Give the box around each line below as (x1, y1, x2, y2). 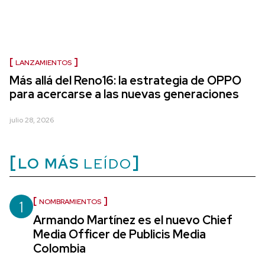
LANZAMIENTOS (15, 58, 72, 67)
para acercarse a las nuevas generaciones (9, 86, 239, 102)
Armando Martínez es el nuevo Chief (33, 212, 232, 228)
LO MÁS (18, 154, 79, 173)
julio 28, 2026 (9, 115, 54, 125)
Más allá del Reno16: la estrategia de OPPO (9, 73, 241, 88)
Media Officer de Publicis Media (33, 227, 206, 242)
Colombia (33, 241, 86, 256)
